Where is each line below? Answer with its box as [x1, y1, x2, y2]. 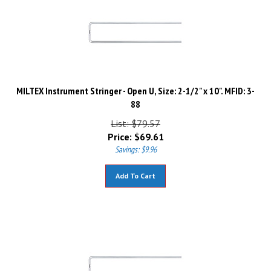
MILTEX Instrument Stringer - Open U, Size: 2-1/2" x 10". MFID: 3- [16, 79, 255, 91]
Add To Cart [116, 166, 155, 175]
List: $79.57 [111, 112, 160, 124]
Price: [107, 125, 132, 137]
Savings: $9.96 [114, 139, 157, 149]
